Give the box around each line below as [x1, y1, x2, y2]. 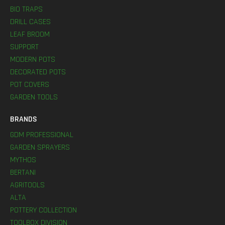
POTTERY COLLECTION [10, 205, 77, 215]
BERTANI [10, 167, 36, 178]
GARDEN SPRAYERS [10, 142, 70, 153]
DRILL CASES [10, 17, 51, 27]
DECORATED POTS [10, 67, 66, 77]
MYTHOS [10, 155, 36, 165]
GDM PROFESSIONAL [10, 130, 73, 140]
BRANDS [10, 114, 37, 125]
